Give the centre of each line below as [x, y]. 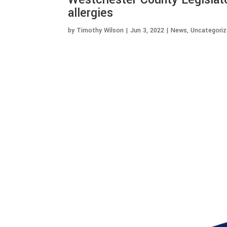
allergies [91, 13]
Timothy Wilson [100, 30]
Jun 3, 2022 [147, 30]
